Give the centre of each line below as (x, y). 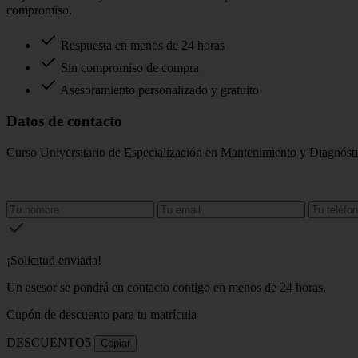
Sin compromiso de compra (128, 68)
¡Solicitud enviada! (54, 260)
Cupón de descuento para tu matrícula (101, 314)
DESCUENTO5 (49, 342)
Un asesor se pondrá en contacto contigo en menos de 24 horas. (166, 287)
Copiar (115, 343)
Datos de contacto (64, 121)
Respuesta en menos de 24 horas (141, 46)
